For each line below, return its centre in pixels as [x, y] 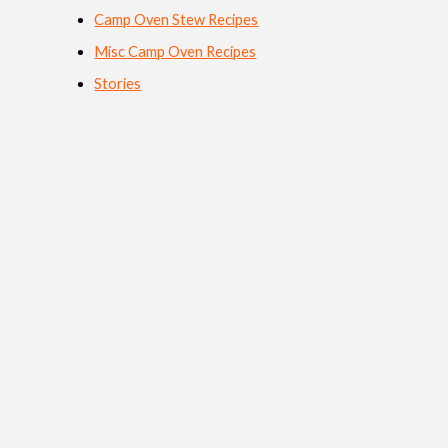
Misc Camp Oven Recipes [175, 51]
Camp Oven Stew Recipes [176, 19]
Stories [118, 83]
